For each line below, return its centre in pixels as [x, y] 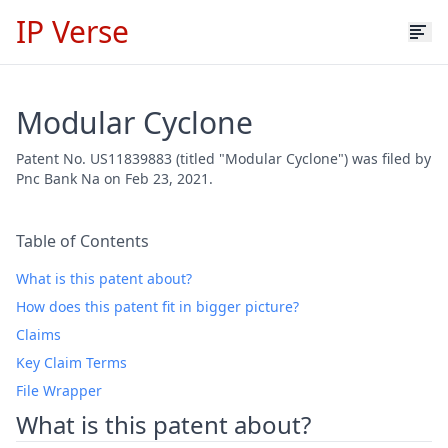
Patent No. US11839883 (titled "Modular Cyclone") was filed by [223, 158]
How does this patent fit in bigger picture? [157, 306]
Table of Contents [82, 241]
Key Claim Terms [71, 362]
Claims [38, 334]
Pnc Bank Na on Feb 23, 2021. [114, 178]
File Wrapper [59, 390]
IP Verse [72, 31]
